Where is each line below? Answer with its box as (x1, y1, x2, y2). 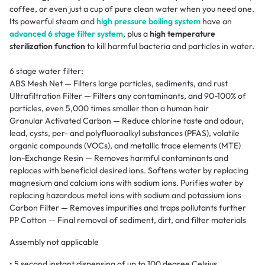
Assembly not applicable (9, 237, 99, 248)
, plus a (123, 28, 150, 40)
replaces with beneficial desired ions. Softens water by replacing (9, 165, 248, 176)
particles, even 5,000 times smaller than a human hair (9, 103, 209, 114)
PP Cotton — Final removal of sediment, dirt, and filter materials (9, 215, 246, 226)
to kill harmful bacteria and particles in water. (85, 41, 254, 52)
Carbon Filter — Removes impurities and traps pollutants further (9, 202, 246, 214)
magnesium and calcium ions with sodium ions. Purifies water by (9, 177, 243, 189)
